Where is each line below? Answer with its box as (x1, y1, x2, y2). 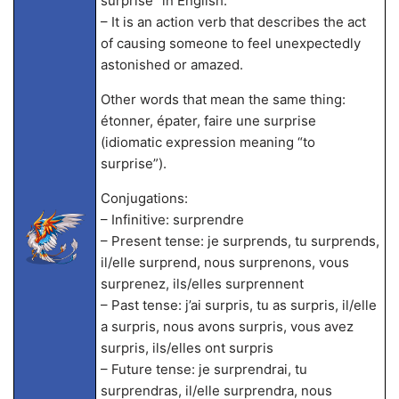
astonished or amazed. (100, 56, 243, 73)
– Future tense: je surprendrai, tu (100, 361, 307, 378)
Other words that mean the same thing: (100, 91, 346, 108)
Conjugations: (100, 190, 188, 207)
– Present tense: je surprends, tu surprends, (100, 232, 379, 249)
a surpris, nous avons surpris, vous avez (100, 318, 354, 335)
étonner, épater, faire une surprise (100, 112, 316, 129)
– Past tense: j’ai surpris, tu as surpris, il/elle (100, 297, 377, 313)
